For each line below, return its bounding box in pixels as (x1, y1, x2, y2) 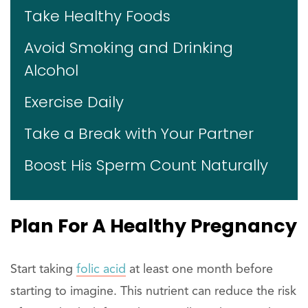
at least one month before (126, 263, 273, 276)
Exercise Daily (24, 91, 124, 113)
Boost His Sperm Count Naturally (24, 155, 268, 177)
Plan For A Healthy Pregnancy (10, 213, 297, 239)
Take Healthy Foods (24, 5, 170, 27)
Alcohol (24, 60, 78, 82)
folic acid (76, 263, 126, 276)
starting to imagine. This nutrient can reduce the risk (10, 285, 296, 298)
